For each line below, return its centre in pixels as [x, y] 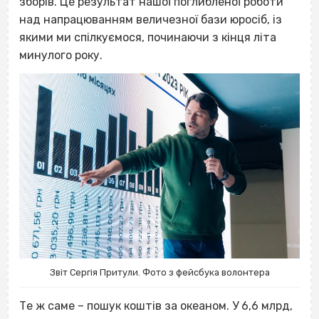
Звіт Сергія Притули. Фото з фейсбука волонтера [159, 273]
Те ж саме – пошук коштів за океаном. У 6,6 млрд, [156, 306]
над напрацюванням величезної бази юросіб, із [151, 19]
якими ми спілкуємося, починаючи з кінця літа [148, 37]
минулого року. [61, 55]
